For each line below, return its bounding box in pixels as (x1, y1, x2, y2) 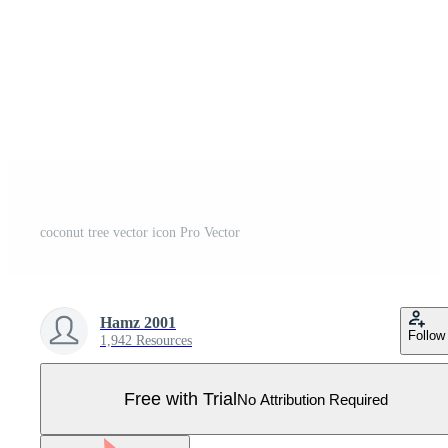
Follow (408, 328, 445, 343)
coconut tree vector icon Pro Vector (40, 225, 240, 240)
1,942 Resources (100, 333, 192, 348)
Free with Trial (124, 388, 237, 409)
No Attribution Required (237, 390, 388, 408)
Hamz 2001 (100, 314, 176, 331)
